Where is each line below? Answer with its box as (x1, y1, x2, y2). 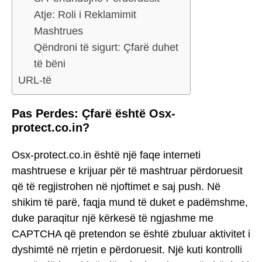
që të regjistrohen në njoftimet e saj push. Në (12, 180, 220, 192)
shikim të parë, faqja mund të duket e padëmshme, (12, 196, 248, 208)
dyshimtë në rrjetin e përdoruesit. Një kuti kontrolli (12, 243, 242, 256)
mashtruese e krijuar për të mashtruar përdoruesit (12, 164, 243, 177)
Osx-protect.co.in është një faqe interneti (12, 149, 201, 161)
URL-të (18, 74, 51, 87)
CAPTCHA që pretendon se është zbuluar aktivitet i (12, 227, 250, 240)
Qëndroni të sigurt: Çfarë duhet (34, 42, 178, 54)
